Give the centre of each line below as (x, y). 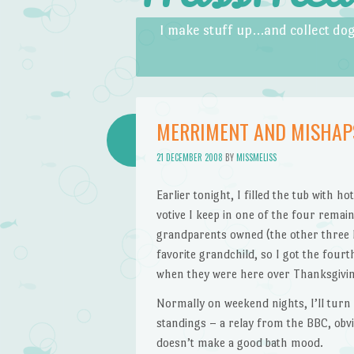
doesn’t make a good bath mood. (239, 343)
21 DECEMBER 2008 (189, 158)
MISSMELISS (256, 158)
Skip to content (175, 27)
